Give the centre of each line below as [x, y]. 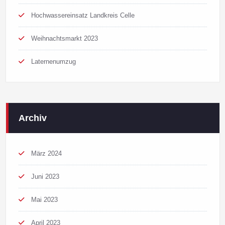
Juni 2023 [45, 177]
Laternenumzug [53, 62]
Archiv [32, 118]
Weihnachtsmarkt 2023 [64, 39]
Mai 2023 [44, 200]
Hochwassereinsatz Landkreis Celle [83, 16]
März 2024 [46, 154]
